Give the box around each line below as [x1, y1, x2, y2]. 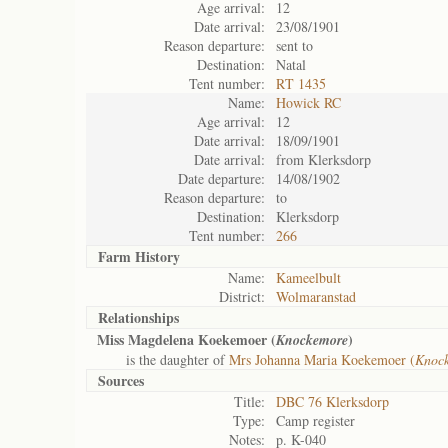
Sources [98, 370, 144, 391]
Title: [234, 392, 265, 411]
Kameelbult [276, 268, 341, 287]
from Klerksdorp [276, 150, 371, 169]
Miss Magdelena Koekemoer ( [97, 329, 276, 350]
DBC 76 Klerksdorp [276, 392, 389, 411]
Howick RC [276, 93, 341, 112]
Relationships [98, 307, 179, 328]
